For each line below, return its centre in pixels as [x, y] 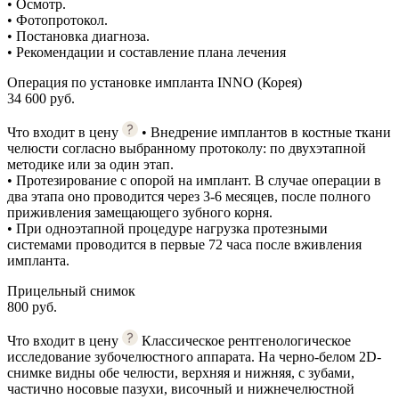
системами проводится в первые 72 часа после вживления [184, 244]
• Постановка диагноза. [78, 36]
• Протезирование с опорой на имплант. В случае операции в [194, 180]
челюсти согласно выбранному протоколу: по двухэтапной [187, 148]
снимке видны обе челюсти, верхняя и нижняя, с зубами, [181, 372]
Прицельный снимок [71, 290]
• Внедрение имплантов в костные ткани [266, 132]
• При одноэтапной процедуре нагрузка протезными [167, 228]
